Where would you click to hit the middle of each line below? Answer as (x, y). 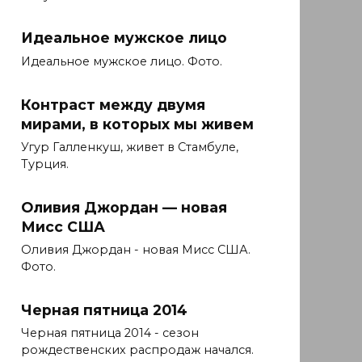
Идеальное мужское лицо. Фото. (122, 62)
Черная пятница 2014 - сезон (110, 333)
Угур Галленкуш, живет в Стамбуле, (130, 147)
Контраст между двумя (113, 104)
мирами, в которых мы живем (137, 124)
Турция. (45, 164)
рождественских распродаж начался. (137, 350)
